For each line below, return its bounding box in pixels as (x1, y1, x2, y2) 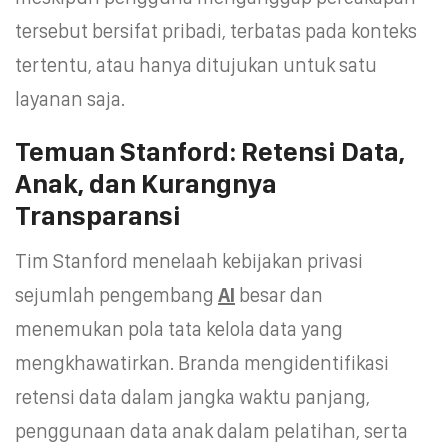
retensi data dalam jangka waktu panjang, (15, 384, 370, 409)
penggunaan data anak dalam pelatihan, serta (15, 418, 408, 443)
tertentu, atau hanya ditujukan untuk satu (15, 52, 377, 77)
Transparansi (15, 198, 181, 232)
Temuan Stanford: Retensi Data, (15, 134, 405, 168)
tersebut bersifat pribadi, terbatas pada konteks (15, 18, 417, 43)
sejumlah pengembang (15, 282, 218, 307)
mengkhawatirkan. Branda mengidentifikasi (15, 350, 389, 375)
